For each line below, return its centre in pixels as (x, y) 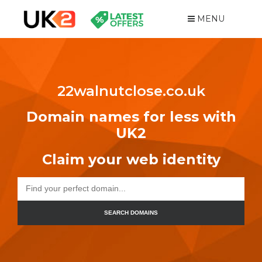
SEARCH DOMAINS (131, 213)
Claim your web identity (131, 159)
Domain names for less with (131, 117)
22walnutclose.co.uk (131, 91)
